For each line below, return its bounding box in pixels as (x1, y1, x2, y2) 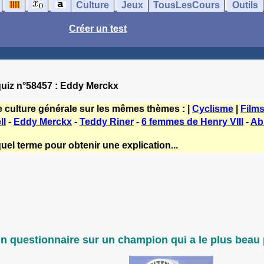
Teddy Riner (80, 117, 134, 127)
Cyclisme (192, 104, 233, 114)
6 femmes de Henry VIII (141, 117, 243, 127)
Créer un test (69, 24, 127, 34)
